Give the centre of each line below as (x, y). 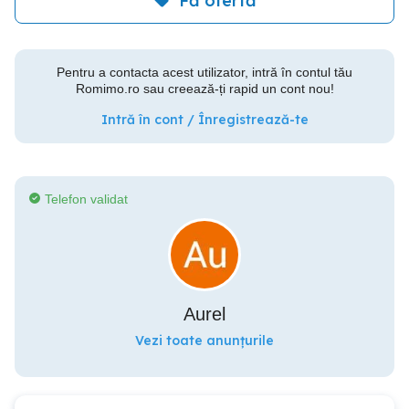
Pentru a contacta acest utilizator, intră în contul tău (204, 72)
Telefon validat (86, 199)
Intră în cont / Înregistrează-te (204, 119)
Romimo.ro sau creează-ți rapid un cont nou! (204, 88)
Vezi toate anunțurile (204, 340)
